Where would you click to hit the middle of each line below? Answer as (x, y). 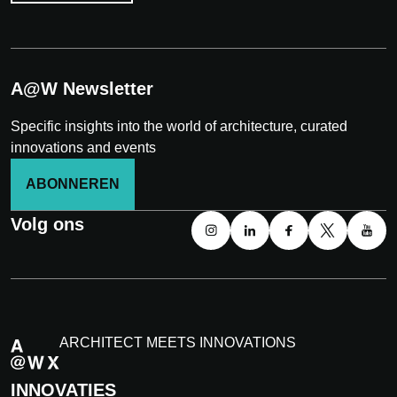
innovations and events (83, 148)
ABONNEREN (73, 184)
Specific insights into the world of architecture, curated (179, 127)
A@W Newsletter (82, 89)
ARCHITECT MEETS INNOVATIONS (178, 343)
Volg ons (47, 225)
